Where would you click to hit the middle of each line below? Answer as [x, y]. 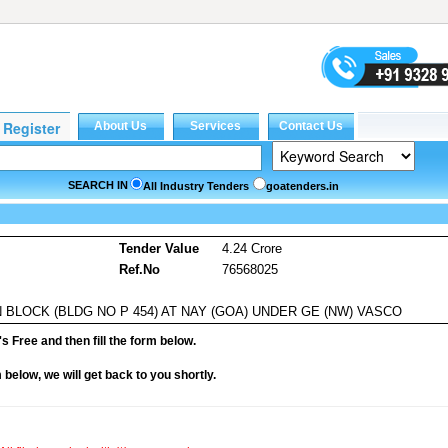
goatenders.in [302, 186]
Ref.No [139, 269]
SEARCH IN [98, 185]
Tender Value [159, 248]
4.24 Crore [252, 248]
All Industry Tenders [196, 186]
